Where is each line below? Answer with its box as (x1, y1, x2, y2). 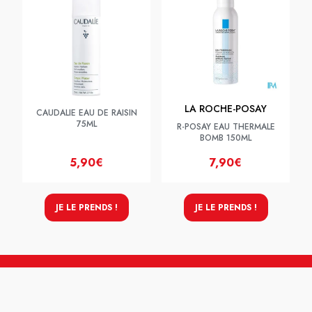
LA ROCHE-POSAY (185, 102, 267, 116)
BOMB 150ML (200, 132, 251, 144)
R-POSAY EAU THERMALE (176, 120, 275, 133)
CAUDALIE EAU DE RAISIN (36, 107, 137, 119)
